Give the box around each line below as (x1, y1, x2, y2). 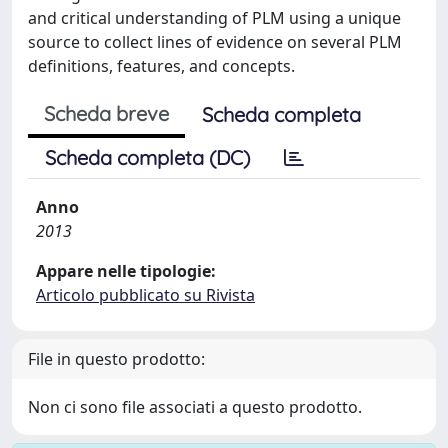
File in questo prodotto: (28, 348, 205, 370)
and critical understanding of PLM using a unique (28, 7, 401, 29)
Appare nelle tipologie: (36, 260, 216, 282)
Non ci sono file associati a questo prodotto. (28, 396, 362, 418)
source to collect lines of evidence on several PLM (28, 31, 402, 53)
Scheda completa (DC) (45, 145, 250, 170)
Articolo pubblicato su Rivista (36, 284, 255, 306)
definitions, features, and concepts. (28, 55, 295, 77)
